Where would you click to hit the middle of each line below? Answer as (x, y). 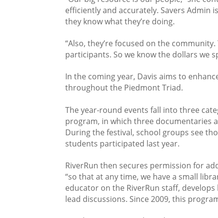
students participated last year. (124, 143)
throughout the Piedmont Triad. (125, 88)
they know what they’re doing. (120, 21)
